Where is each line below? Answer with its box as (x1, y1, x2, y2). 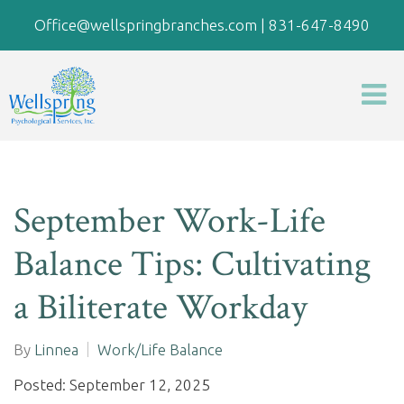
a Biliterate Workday (14, 284, 308, 331)
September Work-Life (14, 197, 326, 244)
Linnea (34, 341, 78, 358)
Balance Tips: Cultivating (14, 241, 372, 288)
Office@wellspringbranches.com (34, 16, 257, 33)
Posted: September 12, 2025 (14, 376, 210, 393)
